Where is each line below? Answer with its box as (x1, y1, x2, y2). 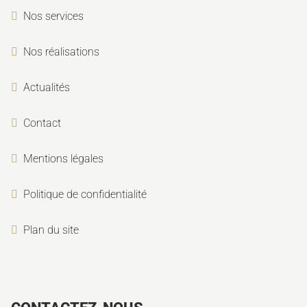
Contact (23, 116, 61, 130)
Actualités (23, 80, 70, 94)
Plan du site (23, 223, 79, 236)
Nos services (23, 9, 84, 23)
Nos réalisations (23, 45, 99, 58)
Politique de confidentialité (23, 187, 147, 201)
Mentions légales (23, 151, 103, 165)
